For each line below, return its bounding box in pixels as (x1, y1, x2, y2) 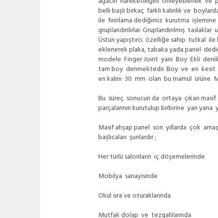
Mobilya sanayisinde (98, 171, 158, 182)
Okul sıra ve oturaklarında (98, 190, 171, 201)
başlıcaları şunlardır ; (98, 132, 156, 143)
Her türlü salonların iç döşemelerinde (98, 151, 205, 163)
